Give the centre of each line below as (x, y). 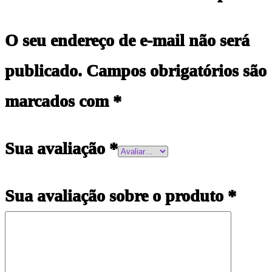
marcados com (59, 101)
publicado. (43, 71)
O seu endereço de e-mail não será (127, 41)
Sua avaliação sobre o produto (116, 196)
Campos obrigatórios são (176, 71)
